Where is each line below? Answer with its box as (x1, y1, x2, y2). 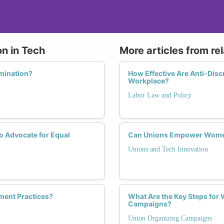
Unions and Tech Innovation (128, 145, 208, 153)
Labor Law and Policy (128, 91, 191, 99)
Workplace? (128, 76, 169, 85)
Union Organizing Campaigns (128, 214, 212, 222)
